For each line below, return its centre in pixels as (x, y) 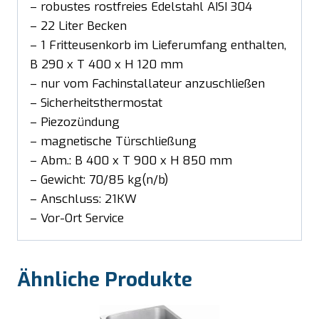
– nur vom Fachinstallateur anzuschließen (147, 83)
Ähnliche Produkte (105, 279)
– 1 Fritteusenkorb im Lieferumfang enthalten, (158, 45)
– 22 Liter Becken (78, 26)
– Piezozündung (75, 122)
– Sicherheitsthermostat (96, 103)
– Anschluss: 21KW (83, 199)
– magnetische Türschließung (113, 141)
